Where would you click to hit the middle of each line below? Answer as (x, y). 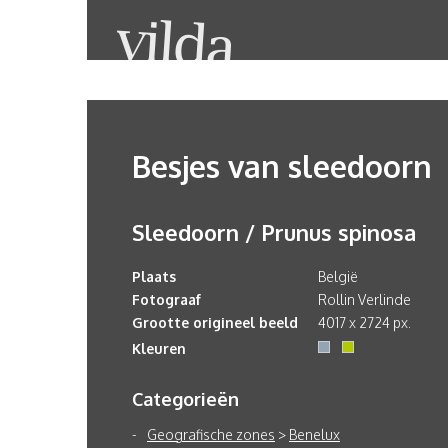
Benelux (314, 434)
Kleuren (159, 348)
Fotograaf (166, 299)
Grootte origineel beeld (215, 322)
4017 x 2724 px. (364, 322)
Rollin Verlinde (364, 299)
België (338, 276)
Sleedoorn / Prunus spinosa (274, 232)
